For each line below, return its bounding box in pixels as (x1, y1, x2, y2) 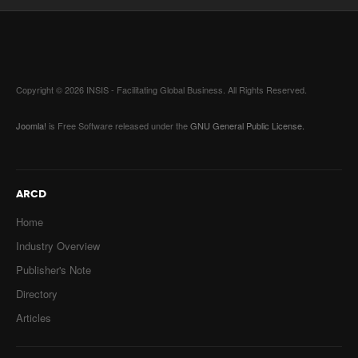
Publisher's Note (16, 262, 91, 277)
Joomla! (16, 119, 46, 132)
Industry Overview (16, 238, 100, 253)
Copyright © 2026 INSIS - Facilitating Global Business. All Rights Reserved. (16, 83, 307, 96)
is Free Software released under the (46, 119, 190, 132)
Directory (16, 286, 58, 301)
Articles (16, 310, 51, 325)
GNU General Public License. (190, 119, 304, 132)
